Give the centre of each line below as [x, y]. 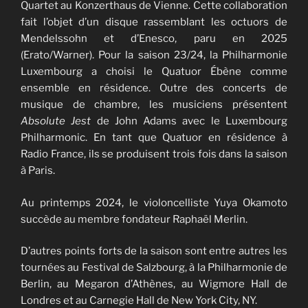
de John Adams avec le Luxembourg [192, 121]
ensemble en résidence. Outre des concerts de [154, 88]
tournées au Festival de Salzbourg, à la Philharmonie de [154, 268]
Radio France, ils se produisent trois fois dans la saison [154, 154]
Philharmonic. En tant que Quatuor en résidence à [154, 138]
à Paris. [39, 171]
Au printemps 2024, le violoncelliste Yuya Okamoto [154, 202]
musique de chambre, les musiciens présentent [154, 105]
